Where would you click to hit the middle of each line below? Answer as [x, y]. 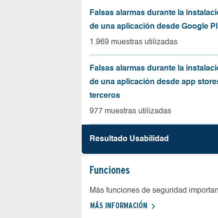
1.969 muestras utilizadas [134, 42]
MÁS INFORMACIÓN [119, 206]
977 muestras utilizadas [130, 111]
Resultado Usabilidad [129, 139]
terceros [105, 96]
